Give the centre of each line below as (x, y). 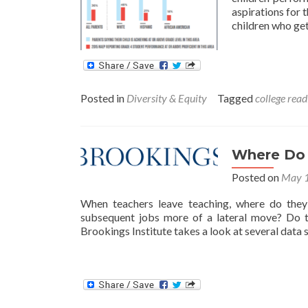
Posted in (103, 98)
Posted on (256, 177)
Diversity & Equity (167, 98)
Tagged (236, 98)
